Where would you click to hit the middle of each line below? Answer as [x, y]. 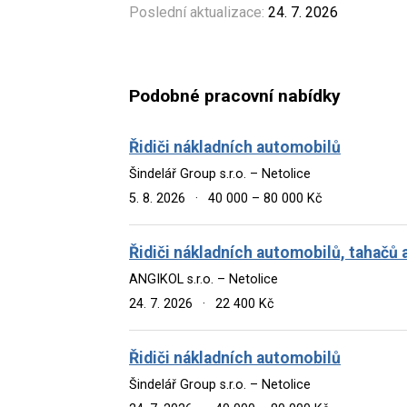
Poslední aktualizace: [197, 12]
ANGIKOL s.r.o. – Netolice [203, 279]
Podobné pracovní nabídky [235, 96]
